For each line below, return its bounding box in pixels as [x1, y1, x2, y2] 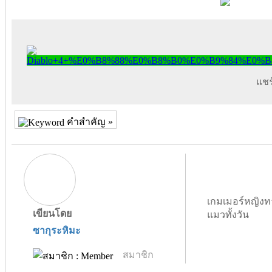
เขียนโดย [33, 208, 72, 219]
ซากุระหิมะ [33, 225, 81, 236]
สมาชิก [123, 249, 154, 260]
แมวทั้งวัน [207, 209, 249, 220]
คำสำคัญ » [64, 116, 113, 127]
